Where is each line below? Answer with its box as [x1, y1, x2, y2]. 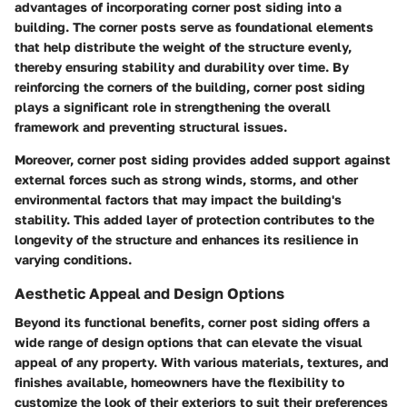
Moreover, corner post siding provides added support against [15, 151, 391, 167]
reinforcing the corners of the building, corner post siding [15, 78, 365, 94]
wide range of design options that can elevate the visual [15, 333, 362, 350]
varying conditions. [15, 251, 132, 267]
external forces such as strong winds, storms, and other [15, 171, 358, 187]
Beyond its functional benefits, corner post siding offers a [15, 313, 370, 330]
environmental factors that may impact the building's [15, 191, 342, 207]
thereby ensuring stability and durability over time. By [15, 58, 349, 74]
